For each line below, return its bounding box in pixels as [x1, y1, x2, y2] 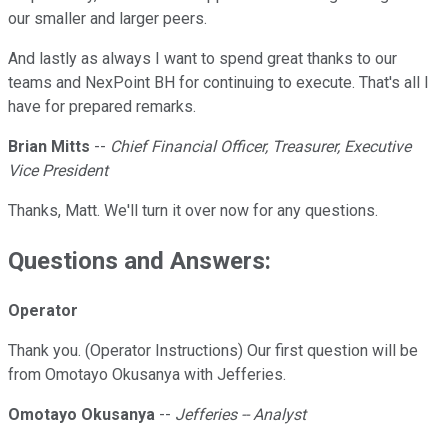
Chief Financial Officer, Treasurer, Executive [110, 137, 411, 157]
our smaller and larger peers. [8, 9, 207, 29]
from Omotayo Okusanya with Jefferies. [8, 365, 286, 385]
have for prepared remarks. [8, 97, 196, 117]
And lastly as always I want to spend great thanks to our [8, 49, 397, 69]
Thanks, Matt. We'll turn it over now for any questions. [8, 201, 378, 221]
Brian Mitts [8, 137, 90, 157]
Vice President [8, 161, 108, 181]
